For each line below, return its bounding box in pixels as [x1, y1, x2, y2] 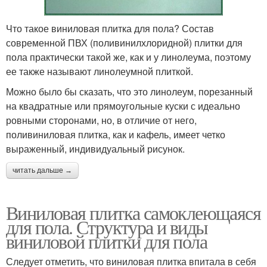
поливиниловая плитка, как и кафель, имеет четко [6, 127, 225, 141]
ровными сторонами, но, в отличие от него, [6, 113, 197, 127]
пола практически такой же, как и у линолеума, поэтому [6, 49, 251, 64]
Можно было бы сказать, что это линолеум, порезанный [6, 84, 253, 98]
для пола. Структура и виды [6, 213, 208, 240]
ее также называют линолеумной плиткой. [6, 64, 193, 78]
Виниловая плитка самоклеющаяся [6, 199, 260, 225]
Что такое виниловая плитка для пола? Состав [6, 21, 214, 35]
